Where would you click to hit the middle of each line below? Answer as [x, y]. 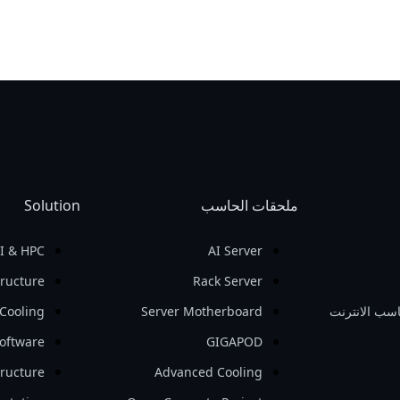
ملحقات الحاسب [250, 205]
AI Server [236, 250]
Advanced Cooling [209, 372]
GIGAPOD [235, 342]
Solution [52, 205]
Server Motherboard [202, 311]
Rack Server [228, 281]
